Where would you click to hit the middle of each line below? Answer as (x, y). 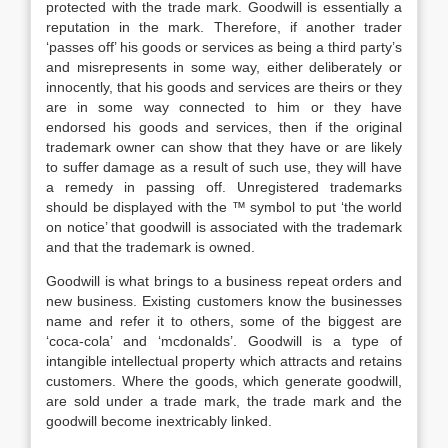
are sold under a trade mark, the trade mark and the (224, 401)
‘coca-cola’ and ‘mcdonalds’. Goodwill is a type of (224, 341)
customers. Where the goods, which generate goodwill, (224, 381)
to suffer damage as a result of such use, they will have (224, 167)
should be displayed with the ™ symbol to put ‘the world (224, 207)
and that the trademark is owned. (150, 247)
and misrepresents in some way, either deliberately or (224, 67)
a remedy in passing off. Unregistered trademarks (224, 187)
